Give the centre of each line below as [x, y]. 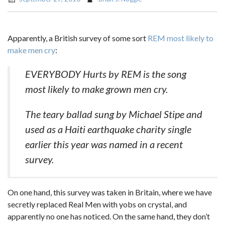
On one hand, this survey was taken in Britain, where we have [110, 192]
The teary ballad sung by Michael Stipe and [114, 114]
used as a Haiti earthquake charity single [108, 129]
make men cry [31, 50]
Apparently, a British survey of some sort [78, 38]
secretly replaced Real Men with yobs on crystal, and [97, 204]
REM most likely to [181, 38]
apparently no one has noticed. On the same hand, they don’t [109, 216]
